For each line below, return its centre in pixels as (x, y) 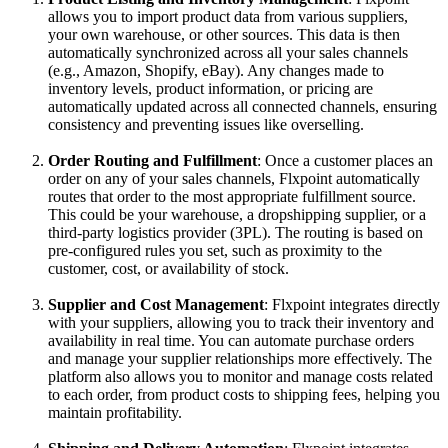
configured (107, 250)
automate (282, 340)
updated (161, 106)
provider (199, 232)
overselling (325, 124)
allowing (204, 322)
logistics (143, 232)
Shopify (169, 70)
